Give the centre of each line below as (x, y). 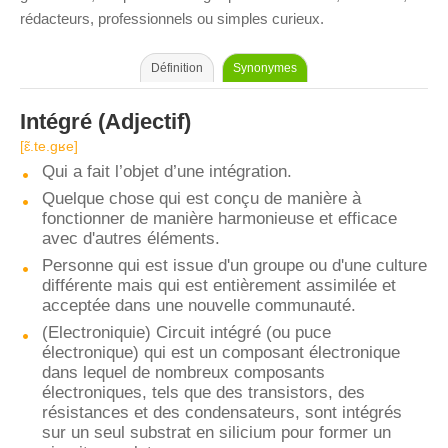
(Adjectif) (141, 121)
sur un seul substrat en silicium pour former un (216, 432)
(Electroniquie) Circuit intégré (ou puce (186, 332)
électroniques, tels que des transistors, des (203, 392)
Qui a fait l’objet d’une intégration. (167, 171)
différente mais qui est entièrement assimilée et (219, 285)
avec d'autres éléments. (131, 238)
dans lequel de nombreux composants (183, 372)
